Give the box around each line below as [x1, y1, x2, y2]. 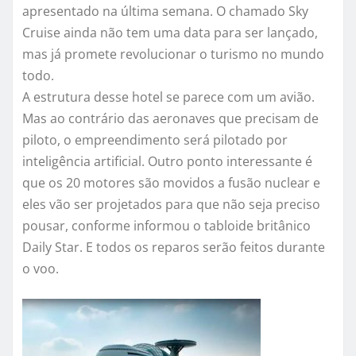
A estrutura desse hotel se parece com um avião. [22, 87, 315, 106]
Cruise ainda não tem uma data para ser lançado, [22, 23, 318, 41]
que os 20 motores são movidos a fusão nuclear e [22, 173, 320, 192]
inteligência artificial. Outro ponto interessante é [22, 152, 312, 170]
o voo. [22, 259, 59, 277]
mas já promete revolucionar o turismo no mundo [22, 44, 324, 63]
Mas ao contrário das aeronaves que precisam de [22, 109, 319, 127]
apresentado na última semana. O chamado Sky [22, 2, 308, 20]
